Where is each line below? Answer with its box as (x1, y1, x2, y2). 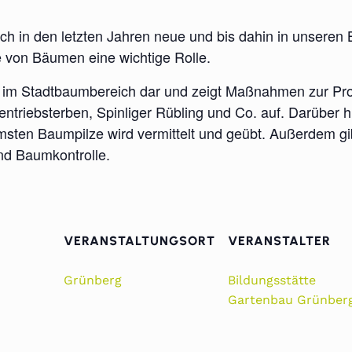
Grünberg (64, 273, 122, 288)
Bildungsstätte (228, 273, 316, 288)
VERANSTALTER (228, 233, 331, 248)
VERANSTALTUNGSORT (64, 233, 215, 248)
